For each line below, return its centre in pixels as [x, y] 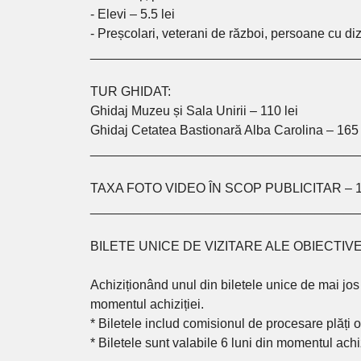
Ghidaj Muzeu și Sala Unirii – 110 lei [195, 111]
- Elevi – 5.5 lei [133, 15]
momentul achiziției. [147, 305]
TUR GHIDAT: [131, 92]
